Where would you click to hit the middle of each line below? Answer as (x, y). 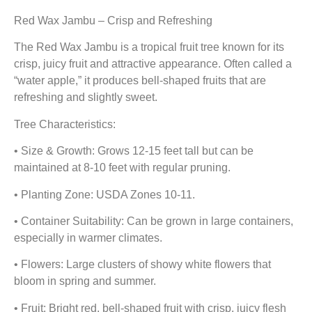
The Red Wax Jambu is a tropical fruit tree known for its (149, 47)
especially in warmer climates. (88, 237)
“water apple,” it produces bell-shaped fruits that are (140, 81)
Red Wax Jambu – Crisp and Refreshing (113, 21)
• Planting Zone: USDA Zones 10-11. (104, 194)
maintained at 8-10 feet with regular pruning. (122, 168)
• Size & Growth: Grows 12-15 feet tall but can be (134, 151)
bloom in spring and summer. (85, 281)
